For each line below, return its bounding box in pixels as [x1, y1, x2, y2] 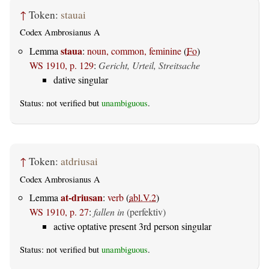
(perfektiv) [127, 205, 166, 218]
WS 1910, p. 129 [29, 58, 94, 71]
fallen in [94, 205, 124, 218]
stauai [61, 8, 86, 22]
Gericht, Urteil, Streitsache [98, 58, 200, 71]
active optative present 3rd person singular [53, 219, 211, 232]
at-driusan [61, 190, 103, 204]
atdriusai [61, 154, 98, 169]
